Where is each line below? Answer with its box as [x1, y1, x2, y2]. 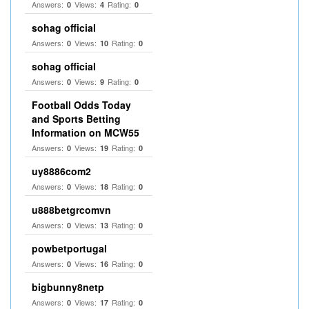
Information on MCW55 [32, 126, 139, 139]
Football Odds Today [32, 98, 131, 112]
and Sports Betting [32, 112, 121, 126]
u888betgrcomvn [32, 203, 111, 217]
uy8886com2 [32, 164, 91, 178]
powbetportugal [32, 241, 107, 255]
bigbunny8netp [32, 280, 104, 294]
